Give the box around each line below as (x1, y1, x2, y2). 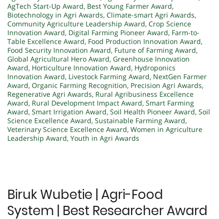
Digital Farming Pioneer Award (68, 28, 168, 38)
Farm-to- (172, 28, 199, 38)
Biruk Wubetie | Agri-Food (7, 186, 163, 204)
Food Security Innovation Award (7, 45, 111, 55)
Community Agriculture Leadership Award (7, 19, 145, 29)
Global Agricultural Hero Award (7, 54, 109, 64)
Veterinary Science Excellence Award (7, 125, 127, 134)
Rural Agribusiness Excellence (95, 89, 194, 99)
